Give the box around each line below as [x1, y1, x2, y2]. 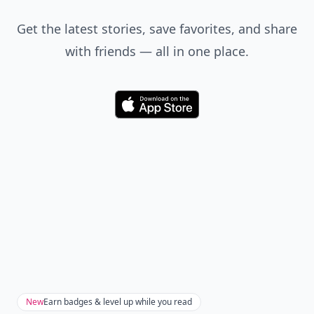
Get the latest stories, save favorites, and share [17, 20, 297, 37]
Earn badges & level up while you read [43, 296, 192, 308]
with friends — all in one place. [65, 43, 249, 60]
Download [156, 103, 205, 117]
